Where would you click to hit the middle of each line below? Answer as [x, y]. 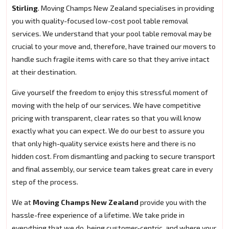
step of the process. [45, 182]
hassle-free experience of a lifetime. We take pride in [98, 215]
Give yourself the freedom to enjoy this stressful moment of [110, 93]
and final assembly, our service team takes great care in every [112, 169]
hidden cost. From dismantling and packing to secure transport [113, 156]
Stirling [25, 8]
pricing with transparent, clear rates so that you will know [107, 118]
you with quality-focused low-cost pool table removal [100, 21]
